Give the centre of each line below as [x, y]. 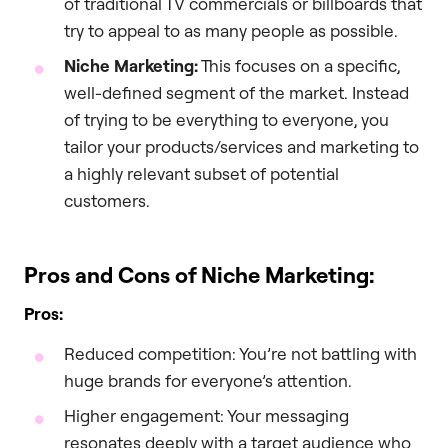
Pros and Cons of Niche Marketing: [199, 274]
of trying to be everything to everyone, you [226, 119]
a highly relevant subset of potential [201, 173]
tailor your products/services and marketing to [241, 146]
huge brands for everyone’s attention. [208, 380]
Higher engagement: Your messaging [206, 415]
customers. [107, 200]
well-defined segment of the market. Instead [236, 92]
